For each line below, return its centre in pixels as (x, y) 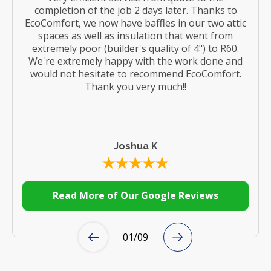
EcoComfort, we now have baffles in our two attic (135, 23)
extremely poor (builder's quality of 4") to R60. (135, 48)
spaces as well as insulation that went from (135, 35)
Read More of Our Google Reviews (135, 195)
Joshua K (135, 146)
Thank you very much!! (135, 86)
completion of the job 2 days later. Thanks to (135, 10)
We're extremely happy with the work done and (135, 61)
